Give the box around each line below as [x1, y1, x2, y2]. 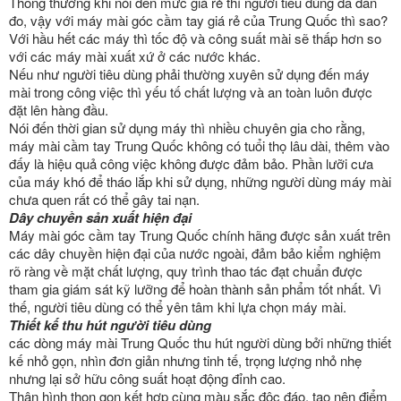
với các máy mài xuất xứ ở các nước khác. [9, 47, 260, 65]
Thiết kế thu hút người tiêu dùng [9, 315, 211, 335]
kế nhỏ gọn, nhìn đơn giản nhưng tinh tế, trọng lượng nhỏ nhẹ [9, 351, 362, 370]
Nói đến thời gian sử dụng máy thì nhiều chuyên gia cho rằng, [9, 118, 365, 137]
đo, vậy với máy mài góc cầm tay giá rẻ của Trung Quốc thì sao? [9, 11, 388, 30]
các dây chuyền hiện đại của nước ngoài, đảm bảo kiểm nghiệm [9, 243, 381, 262]
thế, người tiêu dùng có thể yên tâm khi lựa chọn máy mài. [9, 297, 346, 316]
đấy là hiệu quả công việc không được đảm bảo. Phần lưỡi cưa [9, 154, 373, 173]
